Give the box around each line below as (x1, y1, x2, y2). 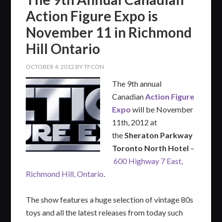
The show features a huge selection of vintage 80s (26, 194, 194, 204)
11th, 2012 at (112, 117, 158, 127)
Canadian (112, 91, 146, 101)
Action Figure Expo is (26, 7, 158, 24)
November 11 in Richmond (26, 23, 192, 41)
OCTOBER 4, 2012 (26, 62, 75, 70)
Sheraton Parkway (124, 130, 193, 140)
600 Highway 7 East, (113, 156, 183, 166)
